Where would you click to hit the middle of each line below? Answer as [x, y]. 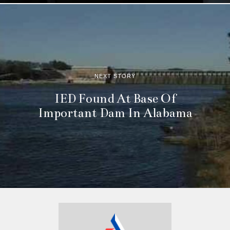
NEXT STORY [115, 76]
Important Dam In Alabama [115, 113]
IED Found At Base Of [115, 98]
